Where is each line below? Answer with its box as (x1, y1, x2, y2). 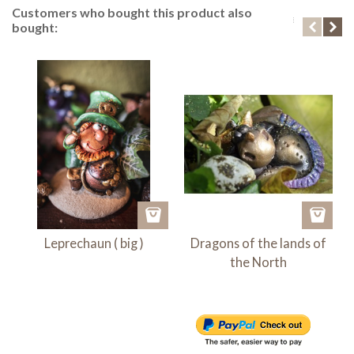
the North (230, 254, 287, 270)
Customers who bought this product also (12, 5, 252, 21)
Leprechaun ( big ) (44, 235, 144, 251)
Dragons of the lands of (190, 235, 326, 251)
